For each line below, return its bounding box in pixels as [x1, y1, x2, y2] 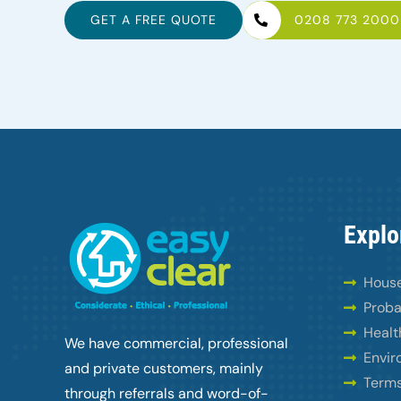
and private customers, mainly [64, 359, 263, 379]
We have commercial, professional [64, 334, 288, 354]
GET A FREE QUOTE [90, 12, 217, 29]
